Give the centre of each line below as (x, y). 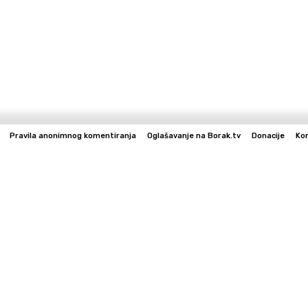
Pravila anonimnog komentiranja (73, 135)
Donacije (268, 135)
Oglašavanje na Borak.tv (194, 135)
